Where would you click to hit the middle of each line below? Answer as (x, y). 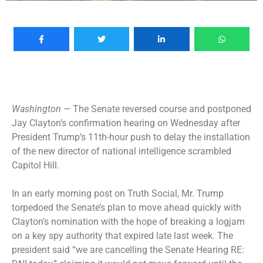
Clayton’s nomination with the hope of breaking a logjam (128, 221)
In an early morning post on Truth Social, (97, 193)
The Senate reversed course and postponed (162, 109)
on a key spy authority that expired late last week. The (122, 235)
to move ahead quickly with (183, 207)
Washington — (42, 109)
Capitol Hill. (36, 165)
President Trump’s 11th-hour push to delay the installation (131, 137)
